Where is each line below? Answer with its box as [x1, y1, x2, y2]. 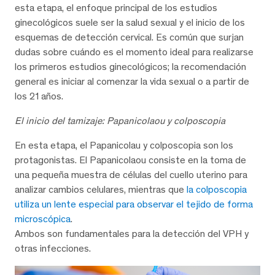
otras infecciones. [15, 242, 91, 254]
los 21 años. [15, 90, 63, 102]
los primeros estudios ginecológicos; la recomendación [15, 60, 246, 72]
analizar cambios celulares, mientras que [15, 183, 187, 195]
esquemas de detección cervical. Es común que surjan [15, 31, 244, 43]
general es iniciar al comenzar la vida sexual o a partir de [15, 75, 249, 87]
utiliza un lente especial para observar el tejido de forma [15, 198, 253, 210]
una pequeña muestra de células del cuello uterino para [15, 168, 247, 180]
